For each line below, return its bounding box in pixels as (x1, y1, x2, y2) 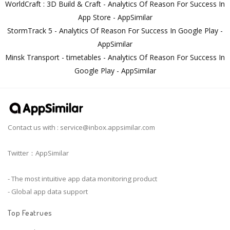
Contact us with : (8, 123, 60, 132)
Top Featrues (8, 207, 52, 218)
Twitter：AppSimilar (8, 148, 69, 158)
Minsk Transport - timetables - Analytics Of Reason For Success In (5, 52, 225, 63)
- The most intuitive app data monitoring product (8, 174, 157, 184)
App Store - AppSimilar (78, 12, 152, 23)
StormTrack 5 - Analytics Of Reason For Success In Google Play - (7, 26, 223, 36)
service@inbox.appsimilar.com (60, 123, 155, 132)
